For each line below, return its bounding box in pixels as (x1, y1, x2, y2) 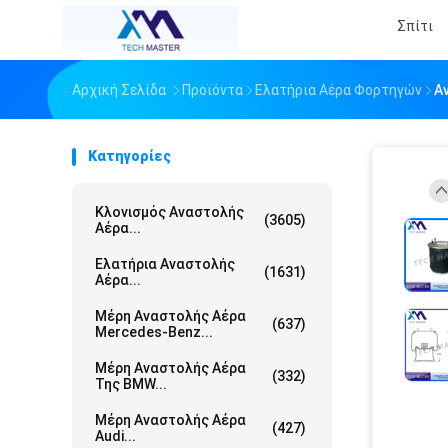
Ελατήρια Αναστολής (95, 256, 235, 272)
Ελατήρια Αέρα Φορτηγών (255, 82, 422, 98)
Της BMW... (95, 376, 167, 392)
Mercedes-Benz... (95, 324, 213, 340)
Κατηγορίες (88, 148, 171, 164)
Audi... (95, 428, 136, 444)
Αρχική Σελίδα (72, 82, 166, 98)
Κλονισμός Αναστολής (95, 204, 244, 220)
